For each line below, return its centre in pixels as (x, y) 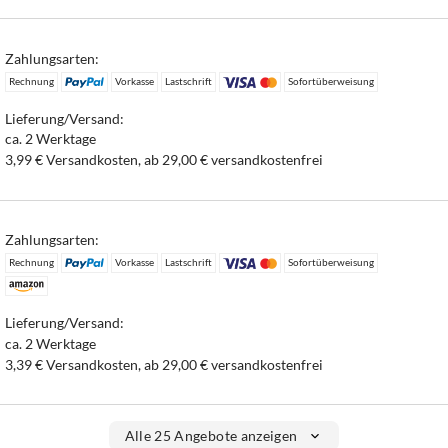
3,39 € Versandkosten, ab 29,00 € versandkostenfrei (164, 364)
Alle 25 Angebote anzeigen (211, 436)
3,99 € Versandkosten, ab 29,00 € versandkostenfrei (164, 160)
